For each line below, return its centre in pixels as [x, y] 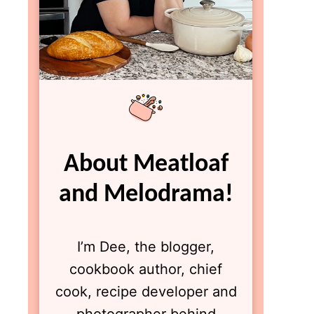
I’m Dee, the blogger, [146, 247]
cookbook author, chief [146, 269]
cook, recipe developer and [146, 292]
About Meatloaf [146, 165]
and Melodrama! [146, 195]
